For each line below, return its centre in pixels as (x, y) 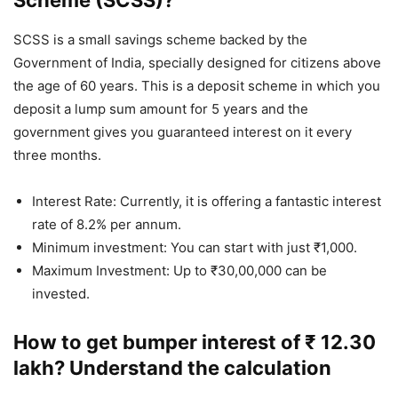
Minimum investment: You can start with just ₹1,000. (195, 248)
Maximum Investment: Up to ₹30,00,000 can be (179, 271)
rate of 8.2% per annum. (107, 225)
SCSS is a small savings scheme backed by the (160, 40)
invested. (61, 294)
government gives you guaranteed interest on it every (183, 132)
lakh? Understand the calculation (172, 368)
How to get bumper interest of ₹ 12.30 (195, 342)
